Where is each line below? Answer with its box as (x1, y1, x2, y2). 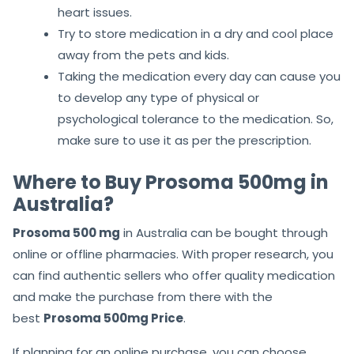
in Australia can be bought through (120, 224, 328, 242)
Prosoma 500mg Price (43, 310, 183, 327)
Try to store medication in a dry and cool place (58, 25, 333, 43)
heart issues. (58, 4, 132, 21)
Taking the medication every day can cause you (58, 68, 341, 85)
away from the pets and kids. (58, 47, 229, 64)
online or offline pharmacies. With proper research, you (13, 246, 333, 263)
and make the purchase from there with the (13, 288, 273, 306)
